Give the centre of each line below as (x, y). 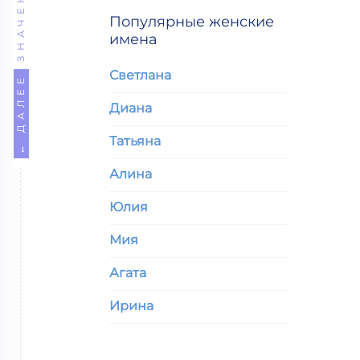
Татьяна (135, 141)
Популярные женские (192, 22)
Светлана (140, 75)
